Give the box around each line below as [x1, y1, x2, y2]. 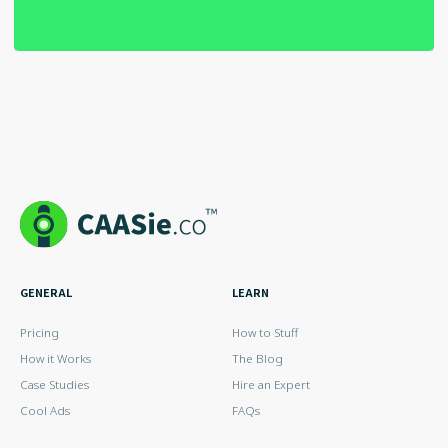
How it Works [20, 351, 92, 367]
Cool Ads [20, 403, 71, 419]
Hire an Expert [232, 377, 310, 393]
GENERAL [20, 284, 73, 301]
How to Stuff [232, 325, 298, 341]
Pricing [20, 325, 60, 341]
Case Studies [20, 377, 90, 393]
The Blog [232, 351, 283, 367]
